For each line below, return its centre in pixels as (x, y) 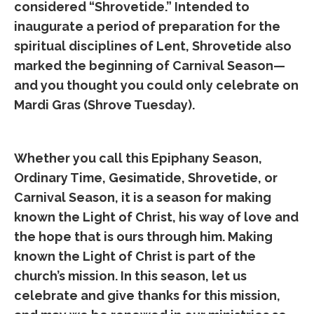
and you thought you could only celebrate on (156, 85)
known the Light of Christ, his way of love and (156, 217)
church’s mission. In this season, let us (130, 276)
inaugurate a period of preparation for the (147, 26)
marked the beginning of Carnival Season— (150, 66)
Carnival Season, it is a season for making (143, 197)
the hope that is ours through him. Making (143, 237)
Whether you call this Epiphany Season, (138, 158)
